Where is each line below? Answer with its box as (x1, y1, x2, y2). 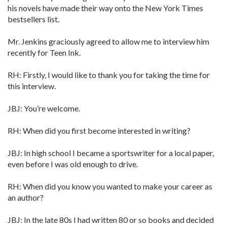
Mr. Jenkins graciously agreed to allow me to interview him (8, 36, 209, 46)
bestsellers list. (8, 14, 59, 24)
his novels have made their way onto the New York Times (8, 3, 203, 13)
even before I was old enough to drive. (8, 159, 138, 169)
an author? (8, 193, 44, 202)
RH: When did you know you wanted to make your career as (8, 181, 212, 191)
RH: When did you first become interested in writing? (8, 126, 191, 135)
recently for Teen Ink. (8, 48, 81, 57)
